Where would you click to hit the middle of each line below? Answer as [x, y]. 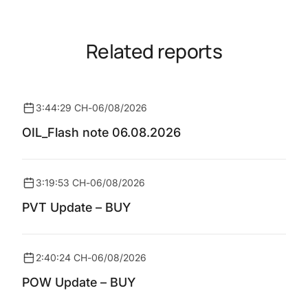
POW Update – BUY [79, 282]
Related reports [154, 51]
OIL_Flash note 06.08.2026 [101, 132]
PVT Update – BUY [76, 207]
